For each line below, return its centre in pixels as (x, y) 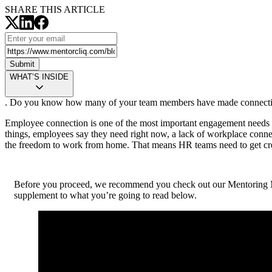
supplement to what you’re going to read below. (105, 195)
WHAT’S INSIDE (39, 77)
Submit (22, 64)
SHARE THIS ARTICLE (55, 10)
